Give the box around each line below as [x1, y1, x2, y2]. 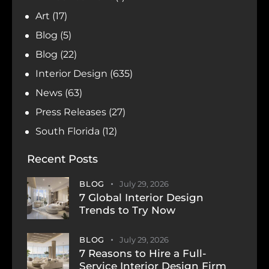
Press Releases [35, 106, 107, 118]
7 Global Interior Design [79, 192, 204, 204]
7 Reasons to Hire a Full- [79, 247, 207, 259]
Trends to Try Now [79, 204, 175, 217]
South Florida [35, 125, 100, 138]
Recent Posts [27, 153, 98, 166]
